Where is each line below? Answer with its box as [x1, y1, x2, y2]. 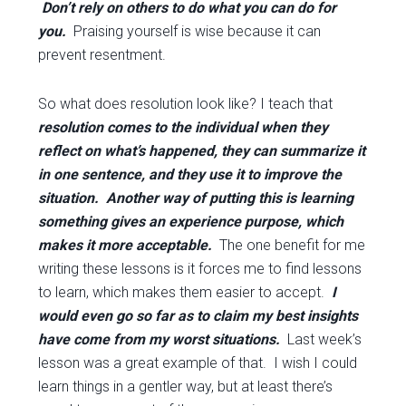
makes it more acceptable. [38, 237, 213, 254]
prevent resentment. [38, 46, 167, 63]
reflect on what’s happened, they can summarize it [38, 142, 366, 159]
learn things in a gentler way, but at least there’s [38, 378, 333, 395]
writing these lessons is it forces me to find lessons [38, 260, 362, 277]
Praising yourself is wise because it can [73, 23, 322, 40]
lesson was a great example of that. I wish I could [38, 354, 358, 372]
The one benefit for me [212, 237, 366, 254]
